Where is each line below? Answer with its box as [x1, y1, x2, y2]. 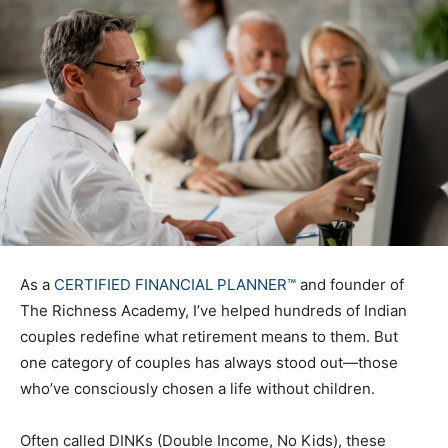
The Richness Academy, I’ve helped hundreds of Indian [20, 301, 407, 321]
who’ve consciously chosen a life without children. [20, 379, 375, 399]
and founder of [296, 275, 404, 295]
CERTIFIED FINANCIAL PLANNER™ [54, 275, 296, 295]
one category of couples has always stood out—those [20, 353, 398, 373]
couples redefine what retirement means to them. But [20, 327, 398, 347]
